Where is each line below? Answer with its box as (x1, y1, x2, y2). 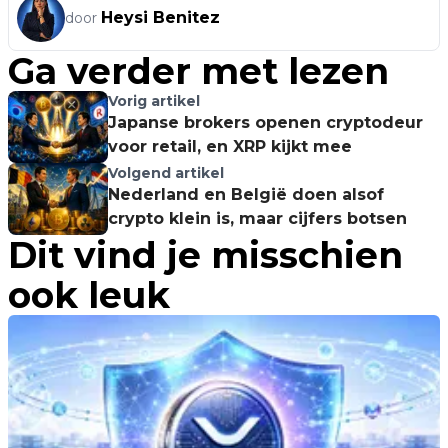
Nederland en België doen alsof (108, 185, 384, 204)
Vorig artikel (108, 92, 200, 110)
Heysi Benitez (101, 8, 220, 27)
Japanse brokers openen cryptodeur (108, 113, 423, 132)
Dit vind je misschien (8, 233, 403, 277)
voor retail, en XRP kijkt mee (108, 137, 352, 156)
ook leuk (8, 273, 170, 317)
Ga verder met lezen (8, 49, 389, 93)
